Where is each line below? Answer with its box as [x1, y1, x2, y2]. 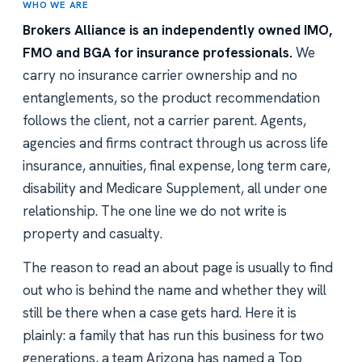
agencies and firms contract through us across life [23, 134, 328, 153]
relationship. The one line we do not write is [23, 202, 287, 221]
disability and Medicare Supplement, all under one [23, 179, 327, 198]
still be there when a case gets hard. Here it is [23, 304, 297, 322]
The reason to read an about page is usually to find [23, 259, 333, 277]
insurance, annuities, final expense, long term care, [23, 157, 330, 175]
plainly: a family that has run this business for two [23, 326, 324, 345]
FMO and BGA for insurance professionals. [23, 44, 293, 62]
